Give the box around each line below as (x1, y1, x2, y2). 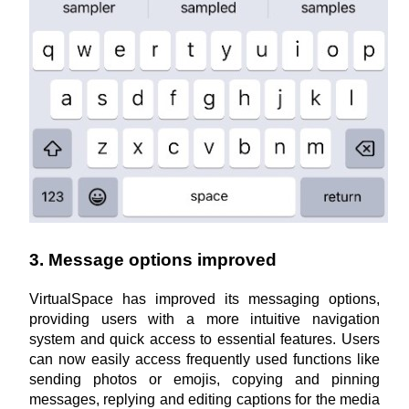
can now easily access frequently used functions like (29, 351, 380, 367)
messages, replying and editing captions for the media (29, 392, 380, 407)
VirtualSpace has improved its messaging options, (29, 291, 380, 307)
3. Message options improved (29, 250, 277, 269)
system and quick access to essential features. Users (29, 331, 380, 347)
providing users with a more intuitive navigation (29, 311, 380, 327)
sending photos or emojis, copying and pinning (29, 372, 380, 387)
